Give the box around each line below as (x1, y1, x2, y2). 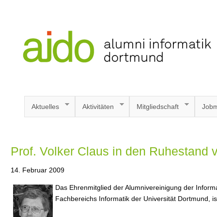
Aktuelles (31, 102, 59, 110)
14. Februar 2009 (11, 166, 64, 174)
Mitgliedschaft (137, 102, 179, 110)
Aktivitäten (82, 102, 114, 110)
